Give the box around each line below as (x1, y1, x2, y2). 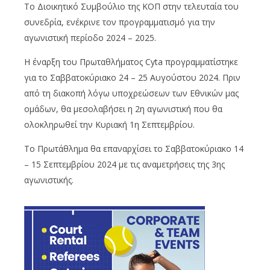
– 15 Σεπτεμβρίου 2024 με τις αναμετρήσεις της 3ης (24, 158, 225, 170)
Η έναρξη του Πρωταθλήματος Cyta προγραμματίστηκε (24, 55, 238, 67)
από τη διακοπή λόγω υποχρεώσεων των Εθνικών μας (24, 87, 239, 99)
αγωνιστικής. (24, 174, 74, 186)
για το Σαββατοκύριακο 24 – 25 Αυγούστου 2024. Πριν (24, 71, 240, 83)
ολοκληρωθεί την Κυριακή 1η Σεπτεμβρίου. (24, 118, 195, 130)
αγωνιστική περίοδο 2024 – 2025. (24, 31, 156, 43)
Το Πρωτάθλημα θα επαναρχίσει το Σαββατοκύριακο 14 (24, 142, 243, 154)
